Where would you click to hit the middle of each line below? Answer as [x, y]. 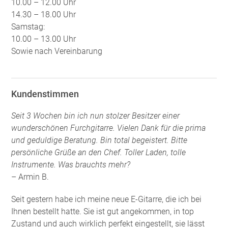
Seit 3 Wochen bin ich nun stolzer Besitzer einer [96, 116]
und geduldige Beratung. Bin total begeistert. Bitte [99, 140]
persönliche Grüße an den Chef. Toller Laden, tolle [99, 152]
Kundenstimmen [45, 94]
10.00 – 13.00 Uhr [44, 39]
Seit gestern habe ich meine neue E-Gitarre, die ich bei [107, 199]
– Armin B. [30, 177]
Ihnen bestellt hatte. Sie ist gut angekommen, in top [103, 211]
